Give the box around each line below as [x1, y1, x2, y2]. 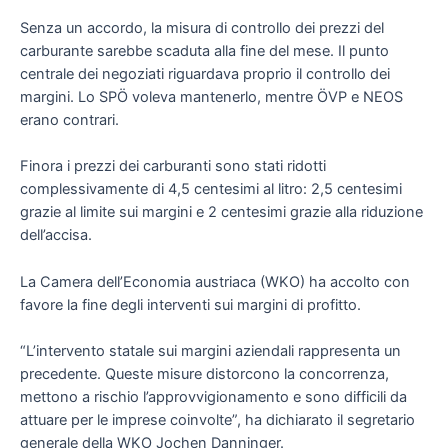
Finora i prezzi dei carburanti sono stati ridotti [20, 157, 326, 176]
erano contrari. [20, 110, 119, 129]
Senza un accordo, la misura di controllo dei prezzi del [20, 18, 384, 37]
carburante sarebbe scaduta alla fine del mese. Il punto [20, 41, 389, 60]
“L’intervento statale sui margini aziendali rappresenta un [20, 341, 401, 360]
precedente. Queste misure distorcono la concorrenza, [20, 364, 389, 383]
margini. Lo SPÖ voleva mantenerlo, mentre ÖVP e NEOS [20, 87, 403, 106]
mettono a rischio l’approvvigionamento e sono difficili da [20, 387, 407, 406]
